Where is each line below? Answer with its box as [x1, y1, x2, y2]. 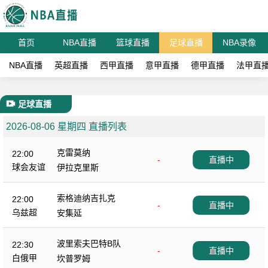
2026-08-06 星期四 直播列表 [6, 121, 127, 132]
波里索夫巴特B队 [57, 239, 121, 248]
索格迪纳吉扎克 [57, 193, 115, 203]
